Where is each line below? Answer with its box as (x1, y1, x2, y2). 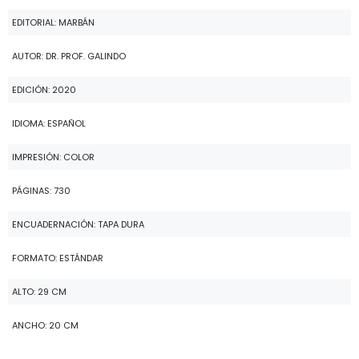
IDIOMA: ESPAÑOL (12, 117, 86, 130)
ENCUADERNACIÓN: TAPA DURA (12, 218, 144, 231)
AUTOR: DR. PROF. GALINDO (12, 50, 126, 63)
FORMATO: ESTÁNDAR (12, 252, 103, 264)
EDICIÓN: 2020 (12, 83, 76, 96)
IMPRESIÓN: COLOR (12, 151, 95, 163)
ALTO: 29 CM (12, 285, 67, 298)
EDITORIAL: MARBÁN (12, 16, 95, 29)
